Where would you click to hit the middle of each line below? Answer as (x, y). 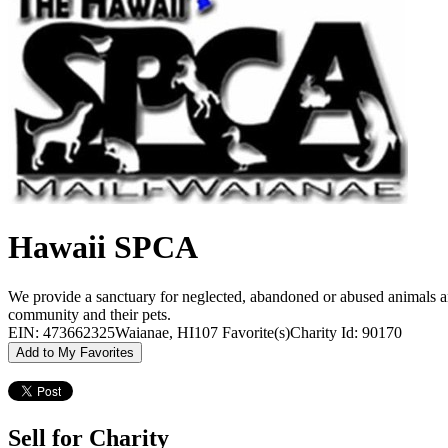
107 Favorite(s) (242, 332)
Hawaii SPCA (103, 247)
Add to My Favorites (75, 352)
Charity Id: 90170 (346, 332)
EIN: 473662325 (61, 332)
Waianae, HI (154, 332)
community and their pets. (89, 314)
